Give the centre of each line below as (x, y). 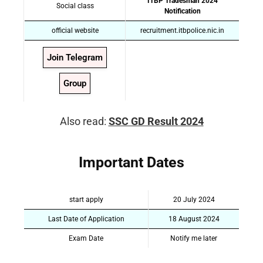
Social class (75, 6)
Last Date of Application (86, 219)
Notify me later (194, 238)
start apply (86, 200)
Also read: (84, 121)
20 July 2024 (194, 200)
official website (75, 31)
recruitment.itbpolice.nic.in (182, 31)
